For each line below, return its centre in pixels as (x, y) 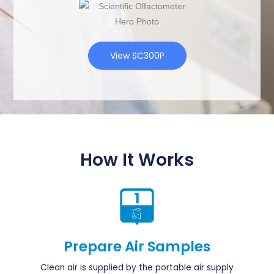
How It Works (137, 160)
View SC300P (137, 55)
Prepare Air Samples (137, 246)
